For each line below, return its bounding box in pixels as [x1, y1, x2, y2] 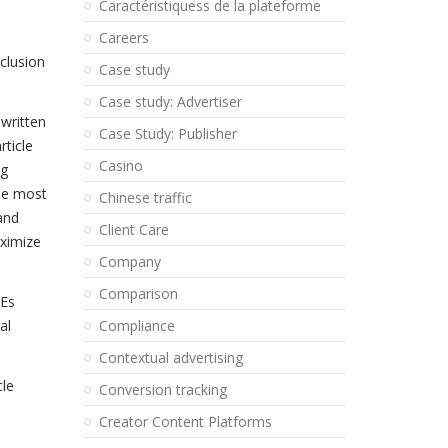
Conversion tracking [98, 380, 227, 399]
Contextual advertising [98, 348, 243, 367]
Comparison [98, 284, 178, 303]
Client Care [98, 220, 169, 239]
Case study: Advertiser [98, 92, 242, 111]
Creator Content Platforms [98, 412, 272, 431]
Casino [98, 156, 143, 175]
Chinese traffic [98, 188, 192, 207]
